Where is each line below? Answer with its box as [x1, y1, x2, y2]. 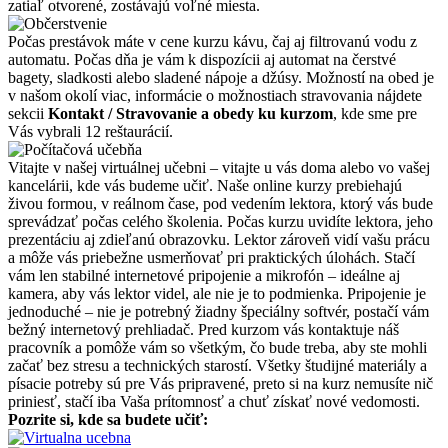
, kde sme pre [333, 104, 417, 122]
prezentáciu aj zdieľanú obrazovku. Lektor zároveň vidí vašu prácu [8, 230, 430, 248]
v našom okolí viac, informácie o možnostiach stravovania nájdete [8, 86, 422, 104]
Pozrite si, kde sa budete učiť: [8, 410, 208, 428]
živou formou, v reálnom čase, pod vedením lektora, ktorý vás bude [8, 194, 433, 212]
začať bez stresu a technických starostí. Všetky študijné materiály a [8, 356, 427, 374]
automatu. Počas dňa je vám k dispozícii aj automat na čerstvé [8, 50, 396, 68]
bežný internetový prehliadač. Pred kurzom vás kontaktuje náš [8, 320, 399, 338]
